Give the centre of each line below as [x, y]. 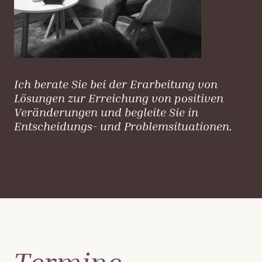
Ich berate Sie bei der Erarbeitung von [116, 84]
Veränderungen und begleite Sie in [106, 112]
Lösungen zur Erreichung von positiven [119, 98]
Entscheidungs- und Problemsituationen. [123, 126]
